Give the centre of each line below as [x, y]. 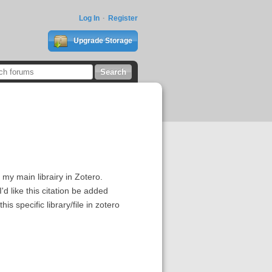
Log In [89, 18]
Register [123, 18]
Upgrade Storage [102, 41]
